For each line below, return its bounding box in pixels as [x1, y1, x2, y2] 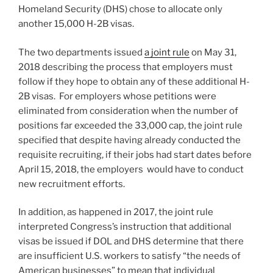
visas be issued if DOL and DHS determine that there [18, 236, 244, 247]
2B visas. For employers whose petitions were [18, 90, 216, 102]
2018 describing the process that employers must [18, 61, 233, 73]
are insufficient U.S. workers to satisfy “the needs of [18, 250, 241, 262]
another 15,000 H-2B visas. [18, 18, 134, 30]
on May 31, [190, 46, 236, 58]
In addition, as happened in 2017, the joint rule [18, 207, 213, 218]
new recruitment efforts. [18, 178, 125, 190]
